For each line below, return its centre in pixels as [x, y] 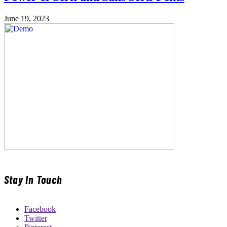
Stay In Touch [33, 180]
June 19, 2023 [27, 19]
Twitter [36, 218]
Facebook [40, 209]
